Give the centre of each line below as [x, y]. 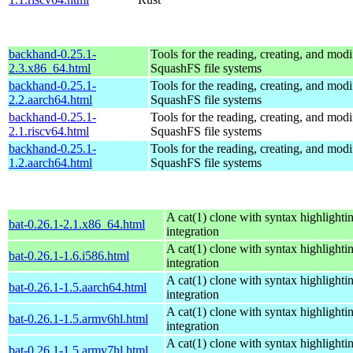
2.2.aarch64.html [50, 99]
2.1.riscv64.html [49, 131]
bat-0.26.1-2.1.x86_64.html [77, 224]
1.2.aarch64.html [50, 162]
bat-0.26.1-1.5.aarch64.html [78, 287]
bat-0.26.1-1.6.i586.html [69, 255]
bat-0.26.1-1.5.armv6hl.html [78, 318]
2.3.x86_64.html [50, 68]
